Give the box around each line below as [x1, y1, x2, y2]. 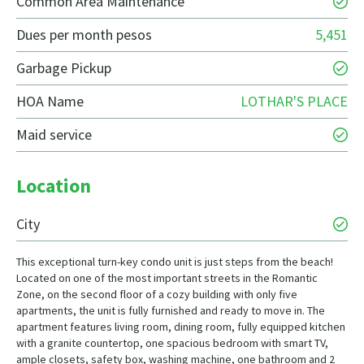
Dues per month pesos [16, 25, 152, 45]
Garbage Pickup [16, 58, 111, 78]
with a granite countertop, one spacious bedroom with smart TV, [16, 336, 328, 351]
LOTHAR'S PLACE [240, 92, 348, 111]
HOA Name [16, 92, 84, 111]
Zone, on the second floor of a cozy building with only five [16, 287, 297, 302]
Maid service [16, 125, 92, 145]
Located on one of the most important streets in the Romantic [16, 271, 318, 286]
